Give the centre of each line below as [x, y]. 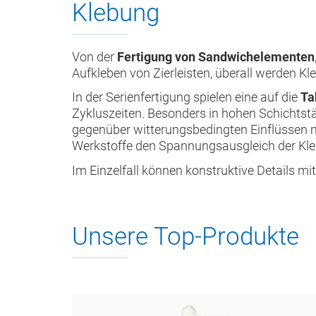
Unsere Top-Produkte [186, 237]
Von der [95, 56]
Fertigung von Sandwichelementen [216, 56]
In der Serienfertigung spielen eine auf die [186, 97]
